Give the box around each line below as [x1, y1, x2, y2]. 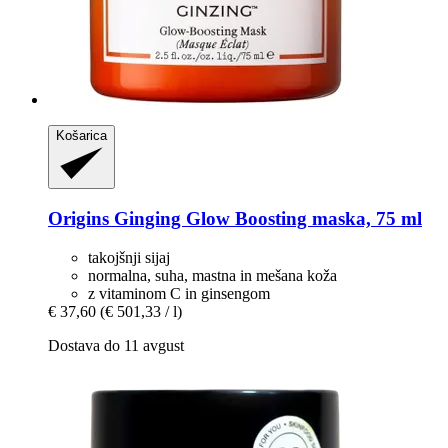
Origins [48, 207, 109, 229]
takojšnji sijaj [88, 248, 170, 266]
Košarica [56, 128, 107, 144]
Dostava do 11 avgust [48, 336, 184, 354]
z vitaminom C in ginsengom [88, 284, 270, 302]
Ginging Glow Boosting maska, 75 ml [109, 207, 422, 229]
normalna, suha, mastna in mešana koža [88, 266, 337, 284]
